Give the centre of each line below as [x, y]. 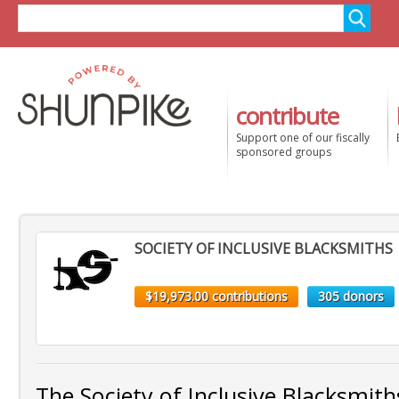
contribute [287, 116]
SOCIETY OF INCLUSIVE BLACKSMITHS [264, 248]
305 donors [351, 296]
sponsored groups [284, 152]
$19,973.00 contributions [216, 296]
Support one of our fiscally [303, 138]
